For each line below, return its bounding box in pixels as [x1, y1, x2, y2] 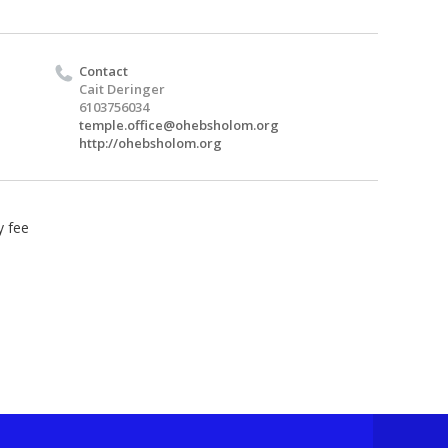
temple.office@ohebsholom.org [79, 115, 279, 134]
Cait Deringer [79, 79, 165, 98]
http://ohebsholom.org [79, 133, 222, 152]
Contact [79, 61, 128, 80]
